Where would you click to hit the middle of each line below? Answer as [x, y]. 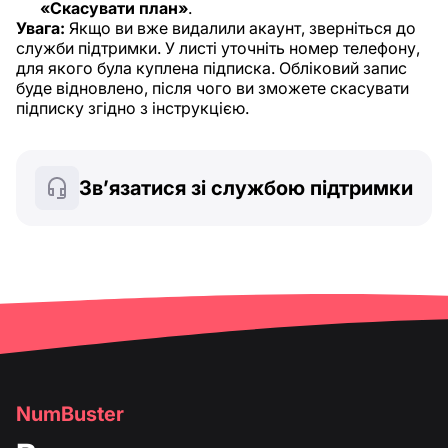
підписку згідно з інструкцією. [132, 108]
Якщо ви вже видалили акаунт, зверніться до [240, 28]
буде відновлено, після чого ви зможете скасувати [212, 88]
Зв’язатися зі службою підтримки [246, 188]
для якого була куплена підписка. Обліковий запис [211, 68]
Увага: [40, 28]
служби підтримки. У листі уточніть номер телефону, [218, 48]
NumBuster [70, 414]
